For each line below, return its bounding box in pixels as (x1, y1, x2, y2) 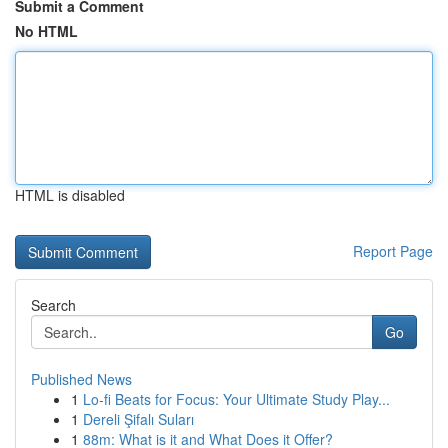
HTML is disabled (15, 185, 125, 205)
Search (31, 295, 76, 315)
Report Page (353, 241, 433, 261)
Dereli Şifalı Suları (83, 409, 194, 429)
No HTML (15, 21, 78, 41)
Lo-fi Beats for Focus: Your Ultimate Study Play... (83, 389, 390, 409)
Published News (31, 369, 132, 389)
